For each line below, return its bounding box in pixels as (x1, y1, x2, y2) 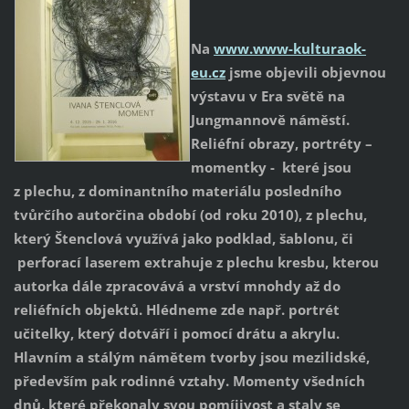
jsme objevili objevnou (225, 63, 386, 82)
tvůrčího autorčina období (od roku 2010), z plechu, (13, 205, 367, 225)
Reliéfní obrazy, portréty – (190, 134, 372, 153)
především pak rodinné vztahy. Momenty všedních (13, 372, 365, 391)
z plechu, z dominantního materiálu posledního (13, 182, 341, 201)
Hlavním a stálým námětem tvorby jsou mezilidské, (13, 348, 370, 367)
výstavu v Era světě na (190, 87, 345, 106)
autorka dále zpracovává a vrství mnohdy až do (13, 277, 341, 296)
